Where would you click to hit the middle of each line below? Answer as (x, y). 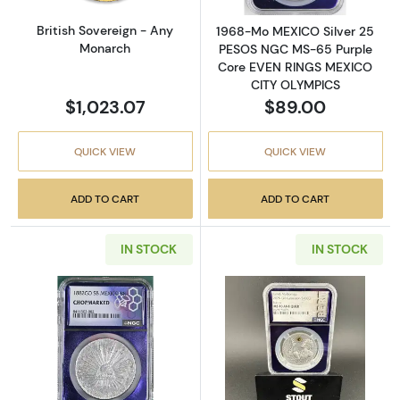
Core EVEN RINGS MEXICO (296, 67)
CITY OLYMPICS (295, 84)
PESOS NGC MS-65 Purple (295, 49)
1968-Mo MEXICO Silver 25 (296, 31)
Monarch (105, 48)
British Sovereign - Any (105, 30)
